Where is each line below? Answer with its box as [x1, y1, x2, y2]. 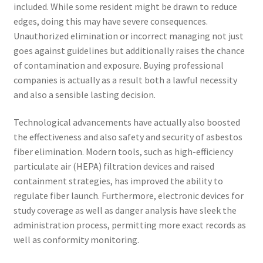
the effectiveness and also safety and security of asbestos [13, 131, 242, 143]
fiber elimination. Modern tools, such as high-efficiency [13, 146, 233, 158]
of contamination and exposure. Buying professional [13, 59, 224, 71]
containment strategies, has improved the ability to [13, 175, 223, 187]
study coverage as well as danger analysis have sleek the [13, 204, 237, 217]
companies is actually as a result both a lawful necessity [13, 73, 237, 86]
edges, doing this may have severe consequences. [13, 15, 208, 27]
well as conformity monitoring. [13, 234, 139, 246]
